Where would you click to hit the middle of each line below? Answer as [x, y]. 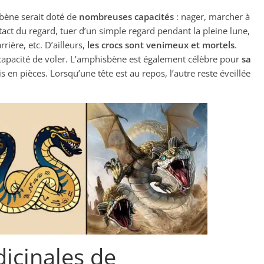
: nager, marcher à [212, 16]
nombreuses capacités [126, 16]
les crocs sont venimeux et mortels [161, 45]
